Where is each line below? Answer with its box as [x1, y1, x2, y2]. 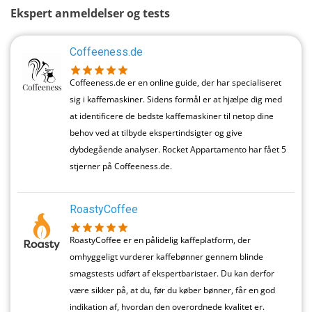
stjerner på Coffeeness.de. [70, 160, 172, 173]
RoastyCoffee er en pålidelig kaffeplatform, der [70, 233, 251, 246]
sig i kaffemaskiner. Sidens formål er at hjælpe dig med [70, 93, 282, 106]
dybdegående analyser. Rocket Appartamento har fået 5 [70, 143, 286, 156]
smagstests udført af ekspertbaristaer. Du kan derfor [70, 267, 274, 279]
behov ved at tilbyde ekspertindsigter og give [70, 127, 242, 139]
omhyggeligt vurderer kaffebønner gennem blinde [70, 250, 263, 263]
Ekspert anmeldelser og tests [10, 6, 170, 22]
